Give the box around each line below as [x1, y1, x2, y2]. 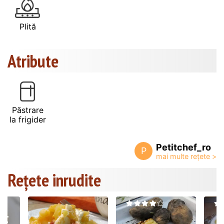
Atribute [7, 49, 58, 73]
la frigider [9, 114, 46, 125]
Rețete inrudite [7, 168, 101, 192]
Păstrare [11, 105, 43, 115]
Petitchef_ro [156, 142, 211, 153]
